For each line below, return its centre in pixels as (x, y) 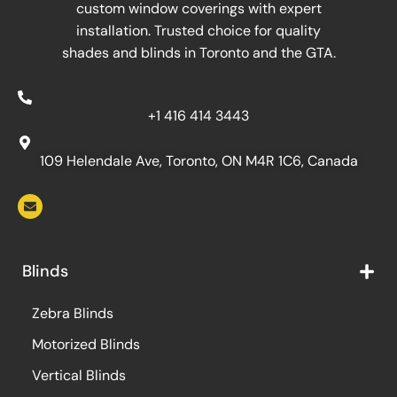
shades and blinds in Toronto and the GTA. (198, 52)
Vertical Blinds (79, 376)
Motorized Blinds (86, 345)
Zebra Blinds (73, 314)
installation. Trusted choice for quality (198, 30)
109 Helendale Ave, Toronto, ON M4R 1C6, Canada (198, 160)
